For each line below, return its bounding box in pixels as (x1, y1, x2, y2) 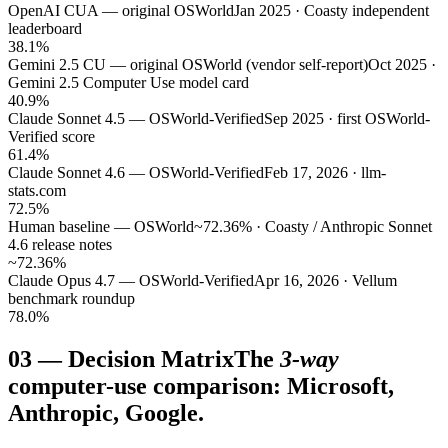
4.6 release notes (8, 236, 112, 254)
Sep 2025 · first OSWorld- (264, 110, 430, 128)
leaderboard (8, 20, 82, 38)
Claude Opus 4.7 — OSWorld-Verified (8, 272, 254, 290)
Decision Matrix (68, 346, 234, 373)
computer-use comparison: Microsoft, (8, 373, 394, 400)
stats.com (8, 182, 66, 200)
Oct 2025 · (368, 56, 436, 74)
